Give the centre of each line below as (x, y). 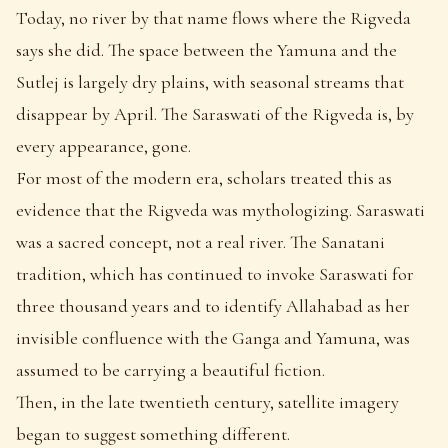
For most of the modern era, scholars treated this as (204, 177)
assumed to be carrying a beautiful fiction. (170, 369)
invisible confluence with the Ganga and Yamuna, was (213, 337)
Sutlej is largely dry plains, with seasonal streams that (210, 81)
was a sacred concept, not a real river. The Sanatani (200, 241)
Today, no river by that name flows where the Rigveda (213, 17)
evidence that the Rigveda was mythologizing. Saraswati (220, 209)
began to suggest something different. (153, 433)
